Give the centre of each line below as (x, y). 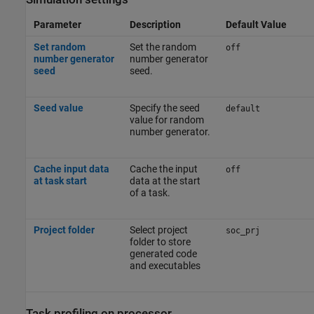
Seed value (58, 108)
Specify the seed (164, 108)
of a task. (150, 193)
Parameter (57, 25)
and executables (165, 266)
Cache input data (71, 169)
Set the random (163, 47)
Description (155, 25)
